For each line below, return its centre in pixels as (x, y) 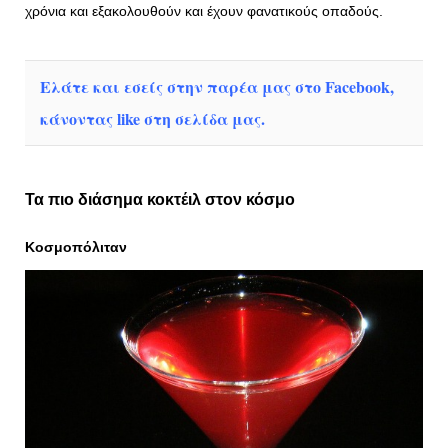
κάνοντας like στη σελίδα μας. (152, 118)
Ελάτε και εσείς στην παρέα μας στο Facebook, (217, 86)
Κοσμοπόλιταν (76, 247)
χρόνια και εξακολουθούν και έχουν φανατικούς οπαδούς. (204, 11)
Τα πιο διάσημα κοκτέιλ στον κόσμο (160, 200)
